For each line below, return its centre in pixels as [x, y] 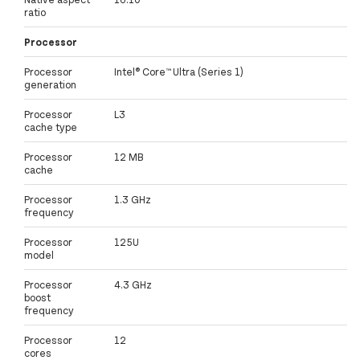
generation [50, 85]
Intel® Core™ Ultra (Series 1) [179, 72]
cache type [51, 127]
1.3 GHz [133, 200]
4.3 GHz [133, 285]
